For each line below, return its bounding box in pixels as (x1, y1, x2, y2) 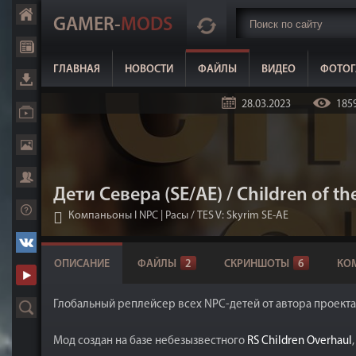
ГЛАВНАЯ (53, 64, 100, 75)
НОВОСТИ (125, 64, 173, 75)
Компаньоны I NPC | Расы (68, 210, 188, 222)
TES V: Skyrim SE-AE (197, 210, 288, 222)
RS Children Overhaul (247, 335, 352, 347)
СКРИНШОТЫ (224, 258, 289, 270)
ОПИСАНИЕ (54, 258, 110, 270)
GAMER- (53, 16, 121, 35)
